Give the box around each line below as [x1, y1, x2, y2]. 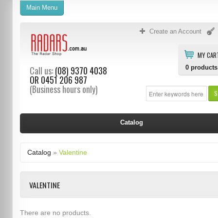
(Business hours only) [29, 83, 98, 95]
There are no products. [19, 209, 91, 217]
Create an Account [149, 28, 202, 35]
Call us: [29, 64, 53, 77]
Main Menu [26, 4, 57, 11]
